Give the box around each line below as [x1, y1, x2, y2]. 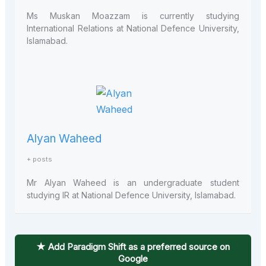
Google [118, 253, 148, 265]
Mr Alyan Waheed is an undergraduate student [27, 178, 239, 188]
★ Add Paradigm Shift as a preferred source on [36, 241, 230, 253]
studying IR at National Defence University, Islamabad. [27, 190, 236, 201]
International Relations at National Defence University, [27, 23, 239, 33]
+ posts [27, 155, 53, 164]
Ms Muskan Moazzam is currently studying [27, 10, 239, 21]
